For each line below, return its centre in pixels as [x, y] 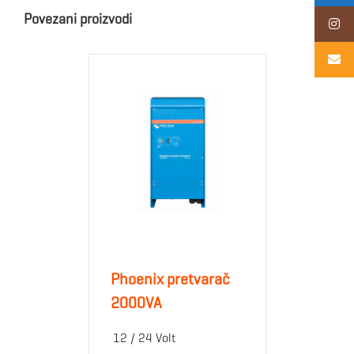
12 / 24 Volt [144, 337]
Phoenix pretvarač [170, 279]
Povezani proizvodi [78, 19]
